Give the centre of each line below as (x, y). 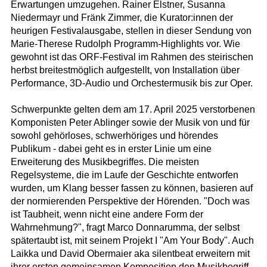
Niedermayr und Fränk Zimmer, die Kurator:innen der (122, 18)
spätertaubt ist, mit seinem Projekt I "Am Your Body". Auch (132, 241)
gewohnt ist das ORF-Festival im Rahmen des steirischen (132, 57)
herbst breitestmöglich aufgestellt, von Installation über (125, 70)
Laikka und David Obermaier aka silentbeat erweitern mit (130, 254)
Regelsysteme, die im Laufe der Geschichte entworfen (124, 175)
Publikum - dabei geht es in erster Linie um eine (111, 149)
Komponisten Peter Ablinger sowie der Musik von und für (130, 123)
